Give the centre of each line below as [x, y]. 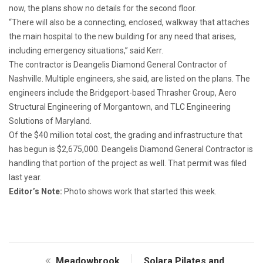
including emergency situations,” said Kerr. [86, 51]
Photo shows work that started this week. [140, 192]
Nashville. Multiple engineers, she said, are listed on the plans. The [129, 79]
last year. [25, 178]
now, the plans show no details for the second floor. [103, 9]
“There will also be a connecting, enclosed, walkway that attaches [129, 23]
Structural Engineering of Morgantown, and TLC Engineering [120, 107]
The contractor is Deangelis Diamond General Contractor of [118, 65]
